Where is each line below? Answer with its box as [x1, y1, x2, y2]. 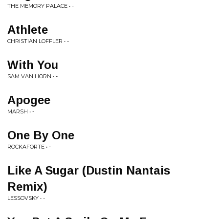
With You [7, 58, 58, 71]
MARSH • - [7, 108, 34, 115]
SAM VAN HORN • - [7, 73, 58, 80]
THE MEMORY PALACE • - [7, 2, 74, 9]
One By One [7, 129, 74, 142]
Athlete [7, 23, 48, 36]
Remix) [7, 180, 47, 193]
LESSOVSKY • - [7, 195, 45, 201]
